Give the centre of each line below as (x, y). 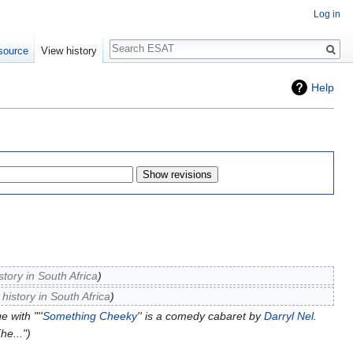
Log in (327, 15)
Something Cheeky (89, 316)
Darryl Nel (288, 316)
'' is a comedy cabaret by (200, 316)
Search (134, 40)
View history (69, 51)
